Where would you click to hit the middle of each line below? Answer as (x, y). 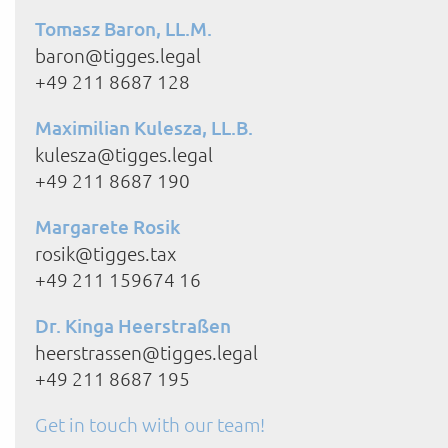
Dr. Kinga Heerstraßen (133, 326)
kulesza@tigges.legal (126, 154)
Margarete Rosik (107, 227)
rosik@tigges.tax (107, 253)
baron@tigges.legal (120, 55)
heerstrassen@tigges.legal (148, 352)
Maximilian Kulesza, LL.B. (144, 128)
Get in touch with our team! (150, 424)
